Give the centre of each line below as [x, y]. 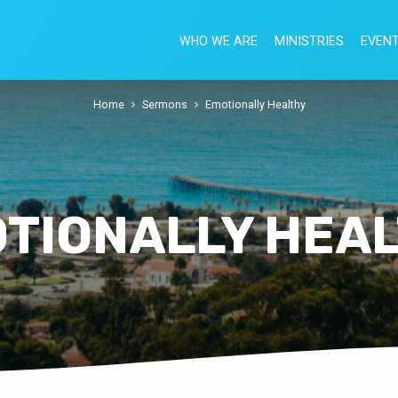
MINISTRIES [309, 41]
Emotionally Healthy [255, 105]
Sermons [164, 105]
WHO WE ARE [219, 41]
